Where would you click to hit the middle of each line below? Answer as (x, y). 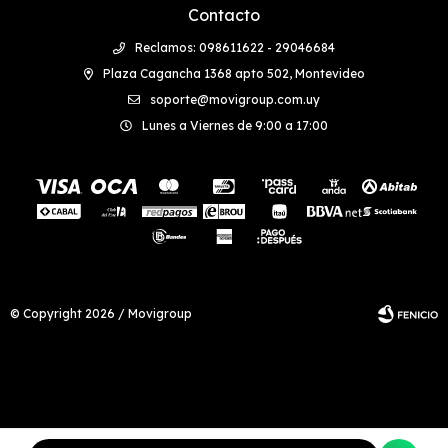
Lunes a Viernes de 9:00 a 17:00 (235, 125)
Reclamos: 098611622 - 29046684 (235, 47)
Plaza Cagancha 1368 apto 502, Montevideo (233, 73)
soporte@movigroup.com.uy (235, 99)
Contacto (224, 14)
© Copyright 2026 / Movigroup (101, 313)
